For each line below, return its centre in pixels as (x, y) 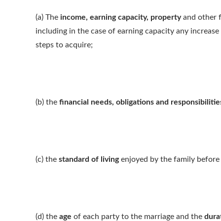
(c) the (47, 159)
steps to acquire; (64, 45)
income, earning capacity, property (121, 17)
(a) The (48, 17)
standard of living (89, 159)
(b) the (47, 102)
